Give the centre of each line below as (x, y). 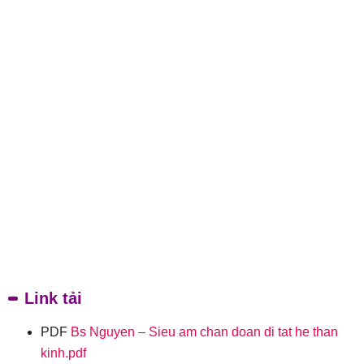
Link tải (53, 299)
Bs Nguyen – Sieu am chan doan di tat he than (204, 332)
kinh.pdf (63, 353)
